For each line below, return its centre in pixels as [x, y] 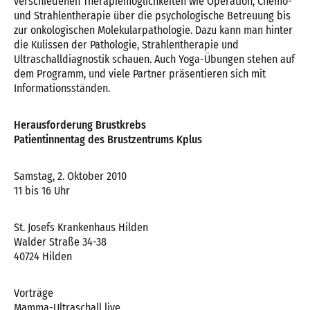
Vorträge [34, 293]
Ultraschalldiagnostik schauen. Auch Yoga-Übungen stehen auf [154, 59]
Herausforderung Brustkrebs [80, 125]
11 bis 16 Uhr [42, 191]
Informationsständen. [62, 88]
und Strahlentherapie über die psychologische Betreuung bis [152, 16]
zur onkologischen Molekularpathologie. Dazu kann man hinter [153, 30]
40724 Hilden [43, 256]
